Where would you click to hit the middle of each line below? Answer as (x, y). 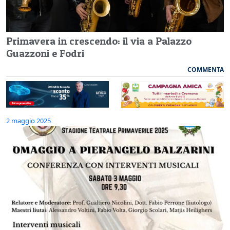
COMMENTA (206, 69)
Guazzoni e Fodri (45, 53)
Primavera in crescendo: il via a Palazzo (99, 41)
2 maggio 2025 (28, 121)
